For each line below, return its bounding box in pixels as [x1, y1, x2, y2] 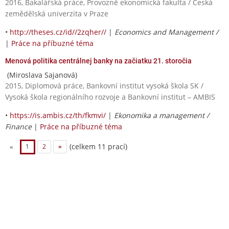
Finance [5, 121, 32, 131]
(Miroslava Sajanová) [5, 70, 77, 80]
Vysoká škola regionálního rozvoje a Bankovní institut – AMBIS [5, 91, 215, 102]
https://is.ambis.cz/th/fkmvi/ [10, 110, 106, 120]
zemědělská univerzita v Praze [5, 8, 108, 18]
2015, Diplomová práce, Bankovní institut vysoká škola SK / [5, 80, 203, 90]
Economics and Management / [114, 27, 218, 37]
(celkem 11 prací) [67, 141, 127, 151]
